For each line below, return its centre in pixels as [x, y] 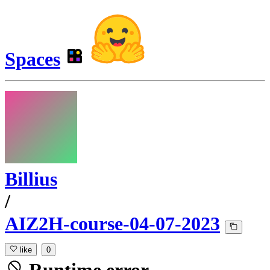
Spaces [33, 59]
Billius [31, 179]
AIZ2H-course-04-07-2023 [112, 224]
